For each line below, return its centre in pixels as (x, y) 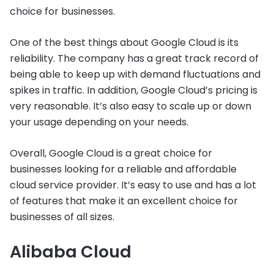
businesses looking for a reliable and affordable (123, 169)
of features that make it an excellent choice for (124, 201)
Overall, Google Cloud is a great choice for (111, 153)
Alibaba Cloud (71, 252)
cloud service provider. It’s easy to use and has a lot (133, 185)
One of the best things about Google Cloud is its (124, 43)
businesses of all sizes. (62, 217)
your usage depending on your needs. (99, 122)
